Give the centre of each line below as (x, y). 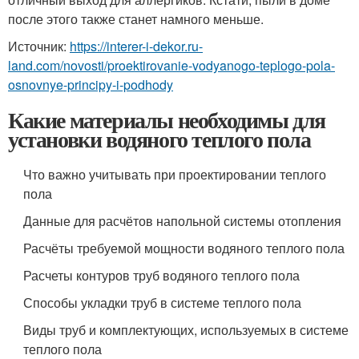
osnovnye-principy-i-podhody (91, 85)
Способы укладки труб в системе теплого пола (163, 303)
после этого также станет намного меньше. (136, 19)
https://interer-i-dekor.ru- (136, 46)
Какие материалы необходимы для (167, 120)
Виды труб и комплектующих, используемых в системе (186, 330)
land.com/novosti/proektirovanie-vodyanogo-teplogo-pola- (171, 65)
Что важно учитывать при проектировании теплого (175, 174)
